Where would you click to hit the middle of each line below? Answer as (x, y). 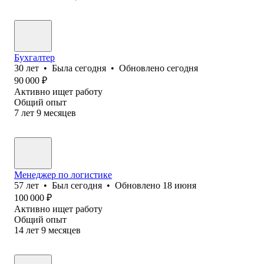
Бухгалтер (34, 57)
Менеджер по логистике (63, 174)
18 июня (179, 185)
